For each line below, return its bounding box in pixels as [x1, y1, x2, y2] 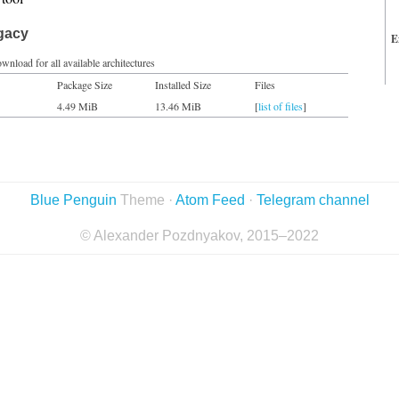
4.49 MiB [57, 99, 98, 113]
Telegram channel [256, 192, 370, 208]
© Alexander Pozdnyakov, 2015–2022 [80, 228, 319, 243]
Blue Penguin [29, 192, 117, 208]
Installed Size [155, 77, 211, 92]
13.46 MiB [155, 99, 201, 113]
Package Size [57, 77, 112, 92]
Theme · [116, 192, 175, 208]
